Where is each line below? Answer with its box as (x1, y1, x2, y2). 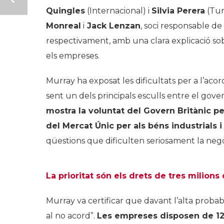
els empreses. (46, 50, 99, 60)
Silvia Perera (151, 5, 205, 15)
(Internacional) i (85, 5, 151, 15)
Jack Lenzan (84, 20, 140, 30)
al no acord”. (46, 210, 97, 220)
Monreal (46, 20, 81, 30)
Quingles (46, 5, 85, 15)
